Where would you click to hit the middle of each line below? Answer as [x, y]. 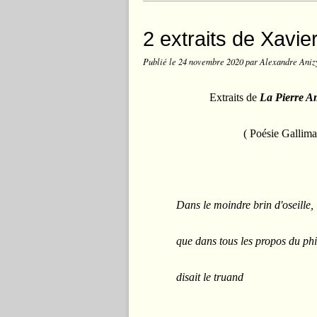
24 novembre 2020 [212, 62]
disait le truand [210, 277]
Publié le [161, 62]
